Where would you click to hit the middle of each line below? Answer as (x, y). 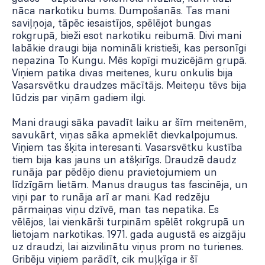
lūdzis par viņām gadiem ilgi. (79, 98)
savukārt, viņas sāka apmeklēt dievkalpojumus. (125, 135)
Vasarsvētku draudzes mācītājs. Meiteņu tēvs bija (129, 85)
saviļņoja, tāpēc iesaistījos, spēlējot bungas (112, 23)
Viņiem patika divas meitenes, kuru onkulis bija (122, 73)
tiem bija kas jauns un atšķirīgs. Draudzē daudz (124, 160)
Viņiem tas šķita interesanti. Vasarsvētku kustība (127, 147)
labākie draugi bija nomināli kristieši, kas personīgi (129, 48)
